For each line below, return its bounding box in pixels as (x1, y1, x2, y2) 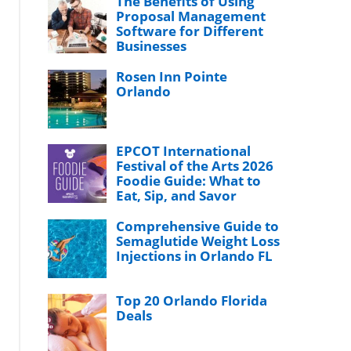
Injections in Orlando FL (116, 247, 273, 265)
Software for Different (116, 22, 264, 40)
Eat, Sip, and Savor (116, 186, 237, 204)
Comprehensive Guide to (116, 217, 280, 235)
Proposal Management (116, 7, 266, 25)
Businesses (116, 37, 187, 55)
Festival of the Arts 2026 (116, 157, 274, 175)
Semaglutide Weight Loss (116, 232, 280, 250)
